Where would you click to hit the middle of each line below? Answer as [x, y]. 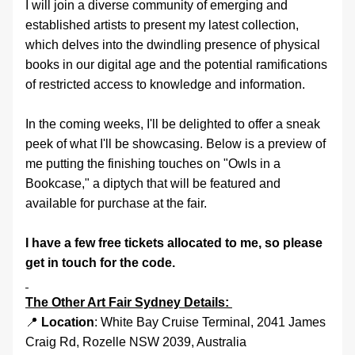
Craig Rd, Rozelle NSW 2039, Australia [137, 342]
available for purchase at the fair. [116, 203]
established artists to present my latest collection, [162, 25]
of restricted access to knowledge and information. [167, 84]
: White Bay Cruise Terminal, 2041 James [210, 322]
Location [68, 322]
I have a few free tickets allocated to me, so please [174, 243]
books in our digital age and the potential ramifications [176, 65]
